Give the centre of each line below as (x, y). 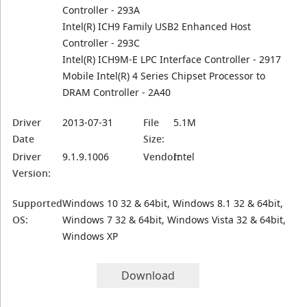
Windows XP (90, 236)
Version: (32, 173)
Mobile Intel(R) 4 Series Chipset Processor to (164, 76)
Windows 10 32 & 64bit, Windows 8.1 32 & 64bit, (173, 203)
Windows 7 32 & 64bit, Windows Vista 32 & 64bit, (174, 220)
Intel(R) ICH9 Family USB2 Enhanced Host (157, 26)
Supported (38, 203)
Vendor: (162, 157)
